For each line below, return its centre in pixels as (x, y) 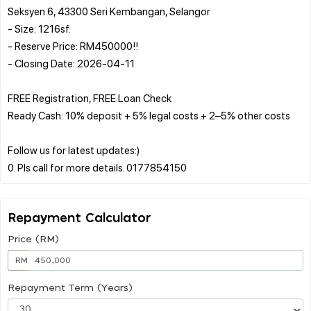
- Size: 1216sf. (39, 28)
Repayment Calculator (79, 218)
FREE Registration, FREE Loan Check (90, 98)
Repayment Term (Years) (70, 288)
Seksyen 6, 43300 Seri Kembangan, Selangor (109, 11)
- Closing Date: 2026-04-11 (71, 63)
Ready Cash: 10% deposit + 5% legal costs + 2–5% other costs (149, 115)
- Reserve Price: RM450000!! (73, 45)
